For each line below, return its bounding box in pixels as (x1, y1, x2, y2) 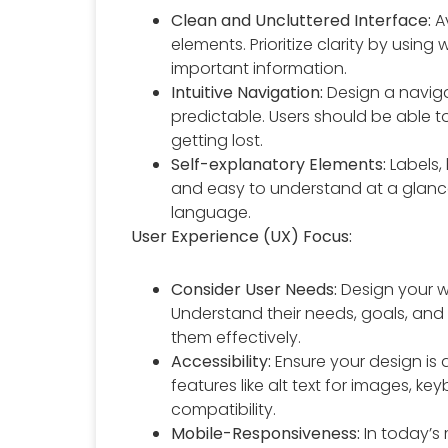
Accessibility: (171, 349, 272, 373)
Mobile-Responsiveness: (171, 421, 361, 445)
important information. (171, 56, 348, 80)
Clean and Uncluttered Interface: (171, 8, 432, 32)
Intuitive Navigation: (171, 80, 324, 104)
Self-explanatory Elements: (171, 152, 387, 176)
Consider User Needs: (171, 277, 338, 301)
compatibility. (171, 397, 277, 421)
